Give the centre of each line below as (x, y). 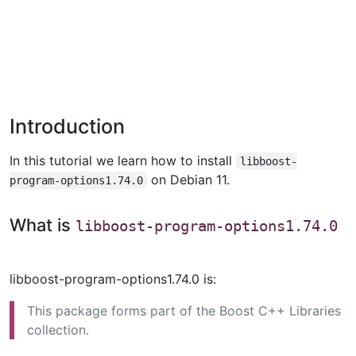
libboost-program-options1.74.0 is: (113, 279)
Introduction (67, 126)
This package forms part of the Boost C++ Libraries (184, 311)
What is (43, 225)
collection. (58, 330)
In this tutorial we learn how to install (123, 161)
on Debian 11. (189, 180)
